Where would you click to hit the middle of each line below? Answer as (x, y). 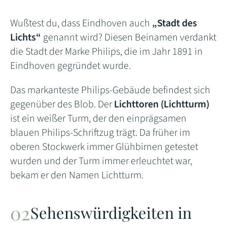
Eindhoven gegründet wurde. (70, 66)
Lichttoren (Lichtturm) (162, 105)
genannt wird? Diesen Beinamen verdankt (129, 38)
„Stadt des (175, 24)
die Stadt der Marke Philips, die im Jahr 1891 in (106, 52)
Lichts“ (26, 38)
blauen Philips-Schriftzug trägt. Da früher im (100, 133)
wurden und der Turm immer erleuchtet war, (101, 161)
